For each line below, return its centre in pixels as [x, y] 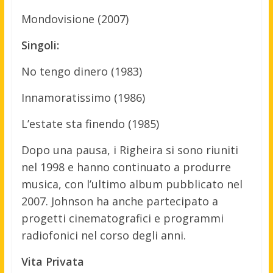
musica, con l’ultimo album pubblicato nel [132, 184]
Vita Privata [52, 262]
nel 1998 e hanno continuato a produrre [126, 167]
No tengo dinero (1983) [81, 72]
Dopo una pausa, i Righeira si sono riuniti [129, 150]
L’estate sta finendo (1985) [90, 124]
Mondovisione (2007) [75, 19]
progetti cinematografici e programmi [122, 218]
